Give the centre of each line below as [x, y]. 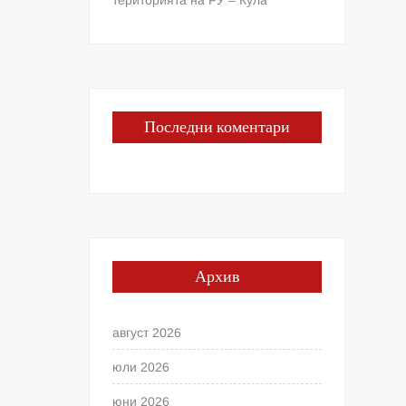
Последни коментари [217, 127]
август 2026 [147, 332]
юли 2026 [141, 367]
